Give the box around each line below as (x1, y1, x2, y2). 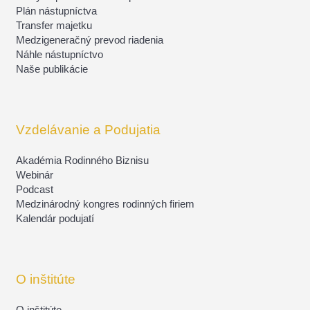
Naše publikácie (16, 64, 89, 75)
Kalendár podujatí (16, 213, 95, 225)
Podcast (16, 184, 54, 196)
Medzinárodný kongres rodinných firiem (16, 199, 195, 210)
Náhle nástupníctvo (16, 49, 104, 61)
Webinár (16, 170, 54, 181)
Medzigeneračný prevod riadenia (16, 35, 164, 46)
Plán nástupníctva (16, 6, 98, 17)
